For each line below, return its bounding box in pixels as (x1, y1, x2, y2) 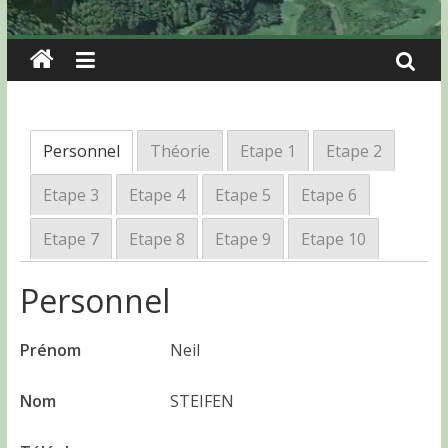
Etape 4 (128, 184, 185, 206)
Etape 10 (300, 228, 366, 250)
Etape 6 (300, 184, 357, 206)
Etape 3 (42, 184, 99, 206)
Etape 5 (214, 184, 271, 206)
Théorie (149, 140, 210, 162)
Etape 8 (128, 228, 185, 250)
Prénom (19, 339, 81, 361)
